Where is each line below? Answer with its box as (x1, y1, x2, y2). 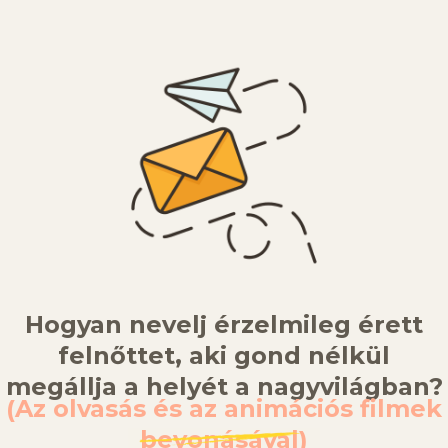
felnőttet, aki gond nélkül (58, 341, 390, 371)
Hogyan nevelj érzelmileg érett (25, 310, 423, 340)
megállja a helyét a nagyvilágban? (5, 372, 443, 402)
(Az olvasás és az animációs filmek (6, 394, 442, 424)
